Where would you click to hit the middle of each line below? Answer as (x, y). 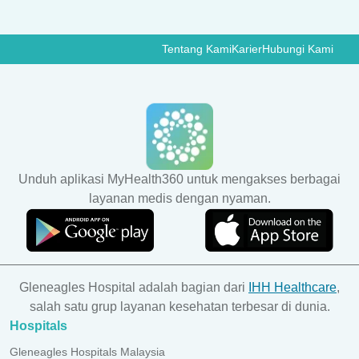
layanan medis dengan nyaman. (179, 199)
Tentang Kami (197, 49)
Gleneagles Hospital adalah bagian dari (134, 288)
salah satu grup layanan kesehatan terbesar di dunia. (179, 307)
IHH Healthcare (292, 288)
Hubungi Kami (298, 49)
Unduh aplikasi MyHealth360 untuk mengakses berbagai (179, 179)
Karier (247, 49)
